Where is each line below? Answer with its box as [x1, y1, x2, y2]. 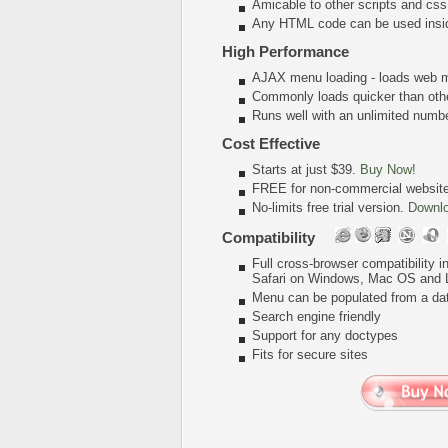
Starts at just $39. [252, 162, 360, 177]
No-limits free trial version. [252, 200, 408, 215]
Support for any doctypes [252, 328, 398, 343]
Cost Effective [222, 135, 320, 152]
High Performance [222, 43, 349, 60]
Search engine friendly [252, 309, 381, 324]
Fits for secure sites [252, 347, 368, 362]
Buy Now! [360, 162, 416, 177]
